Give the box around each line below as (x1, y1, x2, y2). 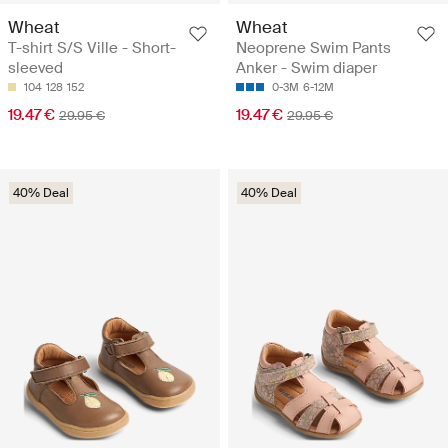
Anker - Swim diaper (236, 58, 377, 79)
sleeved (8, 58, 63, 79)
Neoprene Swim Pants (236, 38, 391, 59)
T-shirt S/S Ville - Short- (8, 38, 176, 59)
